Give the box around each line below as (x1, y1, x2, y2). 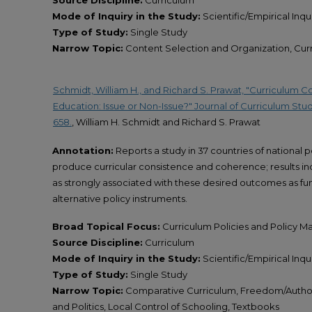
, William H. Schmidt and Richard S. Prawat (72, 116, 260, 128)
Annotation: (52, 144, 114, 156)
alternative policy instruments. (52, 192, 187, 204)
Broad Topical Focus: (52, 221, 160, 232)
